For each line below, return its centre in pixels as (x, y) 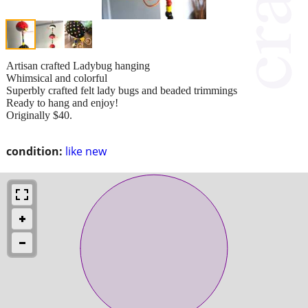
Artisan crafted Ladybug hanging (78, 65)
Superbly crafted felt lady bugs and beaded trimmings (122, 90)
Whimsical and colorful (57, 78)
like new (86, 151)
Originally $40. (39, 115)
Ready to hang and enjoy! (62, 102)
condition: (34, 151)
